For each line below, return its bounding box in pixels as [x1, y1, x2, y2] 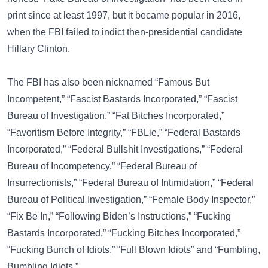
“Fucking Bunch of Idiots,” [7, 245, 115, 255]
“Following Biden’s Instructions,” [56, 211, 191, 221]
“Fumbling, [215, 245, 260, 255]
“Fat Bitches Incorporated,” [112, 111, 224, 121]
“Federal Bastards [165, 127, 240, 138]
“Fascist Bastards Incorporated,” [67, 94, 202, 104]
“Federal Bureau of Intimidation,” [79, 178, 215, 188]
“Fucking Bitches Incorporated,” [108, 228, 240, 238]
